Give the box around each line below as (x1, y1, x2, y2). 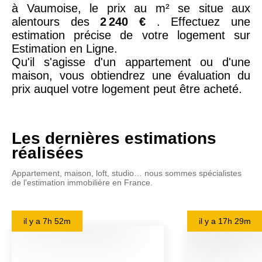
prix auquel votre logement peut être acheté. (12, 82, 242, 95)
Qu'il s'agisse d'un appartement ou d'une (12, 56, 250, 68)
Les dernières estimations (12, 129, 216, 147)
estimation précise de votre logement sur (12, 29, 250, 42)
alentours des (12, 15, 101, 28)
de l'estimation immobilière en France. (12, 178, 153, 187)
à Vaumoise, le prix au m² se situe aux (12, 2, 250, 15)
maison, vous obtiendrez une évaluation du (12, 69, 250, 82)
